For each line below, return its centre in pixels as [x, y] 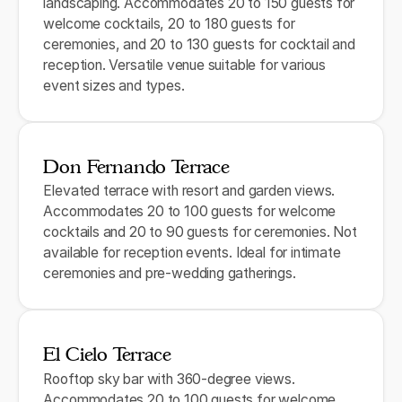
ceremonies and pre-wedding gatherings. [170, 274]
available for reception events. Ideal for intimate [192, 253]
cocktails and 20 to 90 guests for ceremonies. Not [200, 232]
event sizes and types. [114, 86]
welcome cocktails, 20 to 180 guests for [169, 24]
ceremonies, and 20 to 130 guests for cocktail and [199, 45]
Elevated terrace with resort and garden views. [189, 191]
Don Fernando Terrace [136, 166]
